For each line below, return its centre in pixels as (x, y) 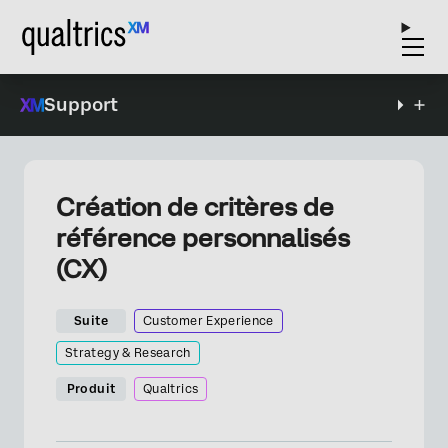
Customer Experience (208, 321)
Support (81, 104)
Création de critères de (195, 207)
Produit (91, 389)
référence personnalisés (203, 238)
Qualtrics (171, 389)
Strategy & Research (128, 353)
